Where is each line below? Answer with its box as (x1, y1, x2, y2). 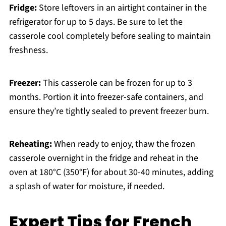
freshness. (9, 44, 48, 57)
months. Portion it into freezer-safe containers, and (9, 91, 203, 104)
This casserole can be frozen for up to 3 (40, 77, 192, 90)
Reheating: (9, 138, 52, 151)
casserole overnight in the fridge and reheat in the (9, 152, 198, 165)
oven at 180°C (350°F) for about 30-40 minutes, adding (9, 166, 213, 179)
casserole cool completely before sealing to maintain (9, 30, 211, 43)
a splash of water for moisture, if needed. (9, 180, 164, 193)
